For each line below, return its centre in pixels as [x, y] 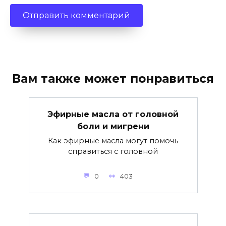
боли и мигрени [113, 126]
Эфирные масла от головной [113, 114]
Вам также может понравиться [113, 79]
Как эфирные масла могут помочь [113, 140]
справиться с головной [113, 151]
